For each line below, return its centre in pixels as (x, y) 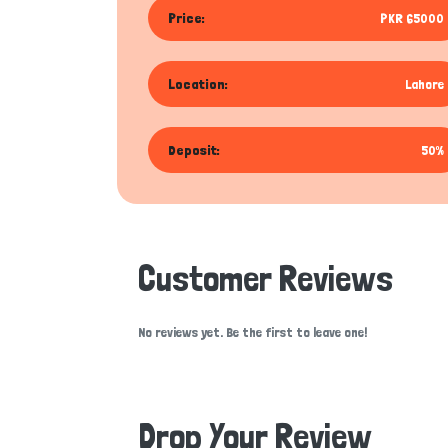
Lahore (424, 84)
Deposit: (194, 150)
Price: (186, 18)
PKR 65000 (412, 18)
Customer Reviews (265, 278)
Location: (198, 84)
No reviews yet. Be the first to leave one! (252, 332)
